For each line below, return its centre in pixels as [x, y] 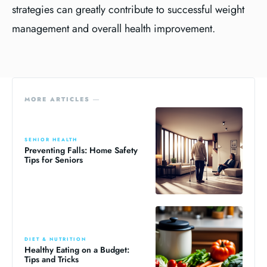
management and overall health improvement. [114, 29]
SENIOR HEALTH [51, 140]
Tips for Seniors [54, 160]
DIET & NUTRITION [55, 239]
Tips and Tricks [52, 259]
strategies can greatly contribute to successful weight [128, 10]
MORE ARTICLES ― [62, 99]
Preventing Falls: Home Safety [81, 150]
